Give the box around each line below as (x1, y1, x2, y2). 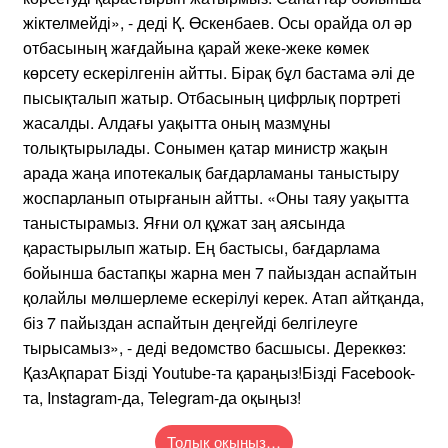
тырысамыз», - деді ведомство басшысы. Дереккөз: (23, 335, 406, 359)
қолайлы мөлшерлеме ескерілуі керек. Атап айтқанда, (23, 285, 424, 309)
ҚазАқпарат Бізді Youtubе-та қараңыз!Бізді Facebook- (23, 360, 415, 384)
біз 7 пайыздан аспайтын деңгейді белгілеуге (23, 310, 358, 334)
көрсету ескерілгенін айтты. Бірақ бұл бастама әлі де (23, 60, 415, 84)
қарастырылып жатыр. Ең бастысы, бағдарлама (23, 235, 380, 259)
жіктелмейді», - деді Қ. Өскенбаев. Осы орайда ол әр (23, 10, 412, 34)
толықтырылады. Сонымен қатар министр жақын (23, 135, 388, 159)
